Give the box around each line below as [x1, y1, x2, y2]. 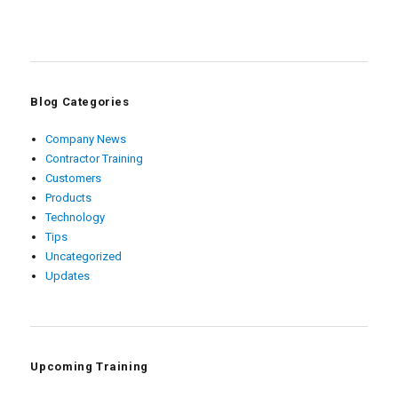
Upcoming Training [30, 360, 148, 374]
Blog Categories [30, 95, 130, 109]
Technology [44, 210, 105, 224]
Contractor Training [44, 151, 143, 165]
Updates [44, 268, 90, 283]
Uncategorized [44, 249, 122, 263]
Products [44, 190, 92, 204]
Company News [44, 131, 126, 146]
